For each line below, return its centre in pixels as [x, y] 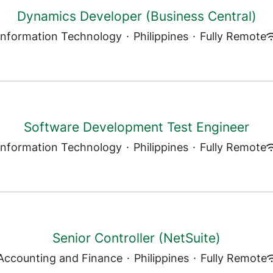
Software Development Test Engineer [136, 127]
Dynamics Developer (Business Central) [136, 16]
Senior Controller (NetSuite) [136, 238]
